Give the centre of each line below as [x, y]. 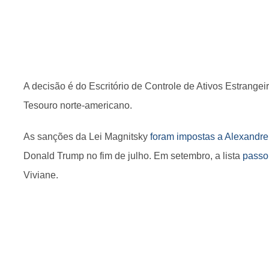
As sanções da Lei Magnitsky [87, 137]
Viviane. [41, 175]
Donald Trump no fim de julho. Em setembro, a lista [133, 156]
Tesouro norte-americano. [78, 105]
